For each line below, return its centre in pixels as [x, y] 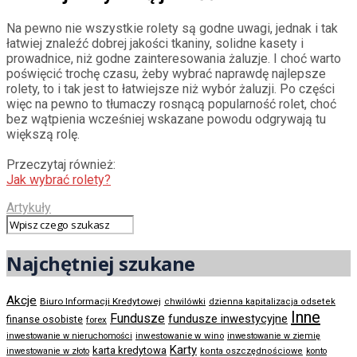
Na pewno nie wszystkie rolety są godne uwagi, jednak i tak [172, 29]
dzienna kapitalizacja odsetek [272, 301]
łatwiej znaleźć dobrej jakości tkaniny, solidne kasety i [155, 44]
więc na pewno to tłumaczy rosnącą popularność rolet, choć [171, 104]
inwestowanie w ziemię [274, 335]
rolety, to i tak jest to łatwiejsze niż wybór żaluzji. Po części [171, 89]
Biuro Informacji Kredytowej [100, 301]
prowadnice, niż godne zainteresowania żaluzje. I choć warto [174, 59]
